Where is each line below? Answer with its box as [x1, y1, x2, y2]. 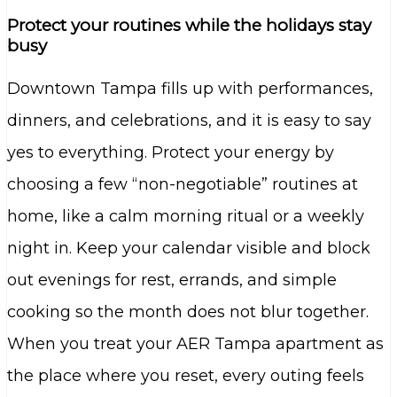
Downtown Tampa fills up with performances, [7, 79, 373, 99]
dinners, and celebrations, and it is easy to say [7, 111, 371, 131]
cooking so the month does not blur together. [7, 302, 369, 323]
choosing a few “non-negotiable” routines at [7, 175, 358, 195]
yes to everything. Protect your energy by [7, 143, 334, 163]
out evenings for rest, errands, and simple [7, 270, 337, 291]
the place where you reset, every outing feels [7, 366, 364, 386]
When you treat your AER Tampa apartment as [7, 334, 384, 354]
